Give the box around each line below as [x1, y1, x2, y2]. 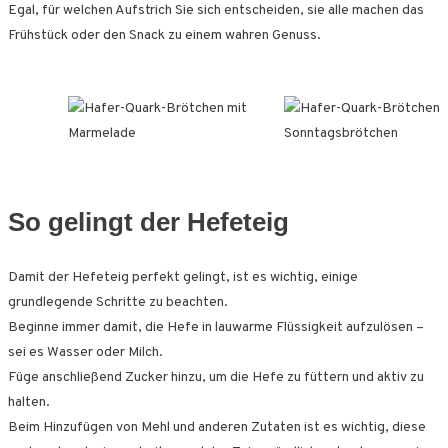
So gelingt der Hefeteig [8, 206, 289, 237]
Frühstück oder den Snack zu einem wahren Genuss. [8, 26, 321, 44]
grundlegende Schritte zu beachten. [8, 293, 228, 311]
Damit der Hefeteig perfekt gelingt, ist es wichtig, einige [8, 268, 358, 286]
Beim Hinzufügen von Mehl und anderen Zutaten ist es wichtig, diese [8, 418, 426, 436]
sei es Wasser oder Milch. [8, 343, 163, 361]
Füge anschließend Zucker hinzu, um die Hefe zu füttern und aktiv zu [8, 368, 424, 386]
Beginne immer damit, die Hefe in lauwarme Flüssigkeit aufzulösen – [8, 318, 424, 336]
